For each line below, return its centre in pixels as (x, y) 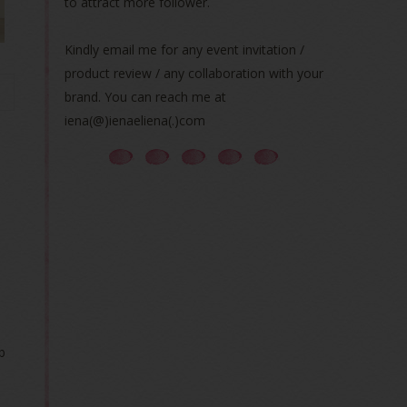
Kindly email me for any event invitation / (184, 50)
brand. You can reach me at (145, 97)
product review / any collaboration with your (194, 73)
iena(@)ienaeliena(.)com (135, 120)
